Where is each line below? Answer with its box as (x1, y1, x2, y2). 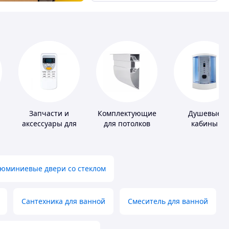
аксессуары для (21, 119, 77, 129)
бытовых (34, 129, 64, 139)
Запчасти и (29, 108, 69, 119)
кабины (191, 119, 218, 129)
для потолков (103, 119, 150, 129)
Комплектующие (97, 108, 156, 119)
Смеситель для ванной (128, 196, 208, 207)
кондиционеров (21, 139, 77, 149)
